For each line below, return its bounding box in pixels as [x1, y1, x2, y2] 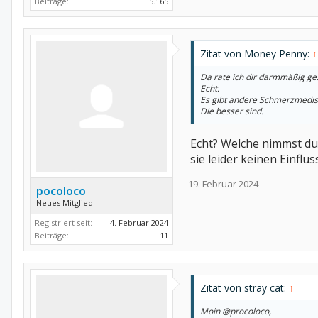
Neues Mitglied [36, 197, 93, 209]
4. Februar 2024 [110, 217, 168, 229]
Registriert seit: [35, 217, 92, 229]
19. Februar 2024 [188, 177, 258, 191]
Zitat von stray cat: [200, 281, 289, 295]
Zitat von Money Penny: [200, 47, 312, 61]
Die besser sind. [200, 105, 263, 118]
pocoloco [36, 183, 86, 199]
